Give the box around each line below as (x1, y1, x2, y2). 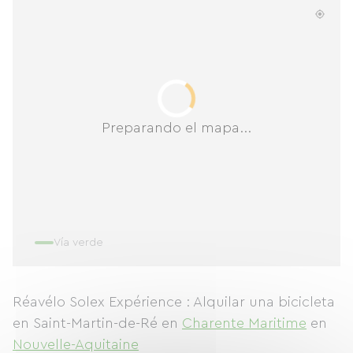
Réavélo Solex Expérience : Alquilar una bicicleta (13, 295, 335, 309)
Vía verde (54, 237, 103, 248)
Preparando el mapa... (102, 120, 251, 135)
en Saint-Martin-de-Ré (13, 316, 162, 330)
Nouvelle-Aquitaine (13, 337, 139, 351)
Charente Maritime (182, 316, 307, 330)
